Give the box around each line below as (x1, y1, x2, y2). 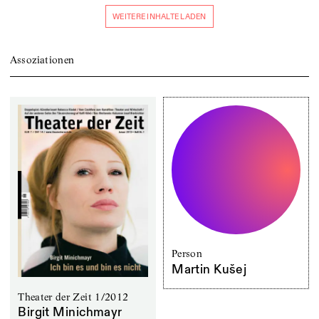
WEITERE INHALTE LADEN (113, 11, 206, 21)
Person (172, 247, 203, 261)
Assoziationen (9, 53, 75, 67)
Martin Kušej (172, 261, 247, 278)
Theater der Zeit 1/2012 (18, 290, 129, 303)
